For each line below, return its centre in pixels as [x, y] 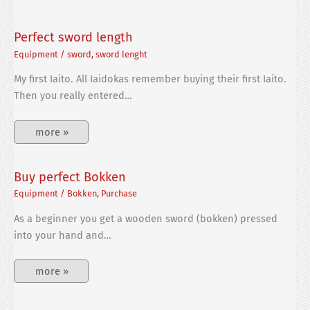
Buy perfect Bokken [70, 177]
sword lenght [121, 54]
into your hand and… [63, 236]
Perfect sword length [73, 38]
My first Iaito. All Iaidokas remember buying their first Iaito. [150, 79]
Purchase [119, 194]
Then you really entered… [73, 96]
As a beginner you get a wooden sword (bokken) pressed [146, 219]
